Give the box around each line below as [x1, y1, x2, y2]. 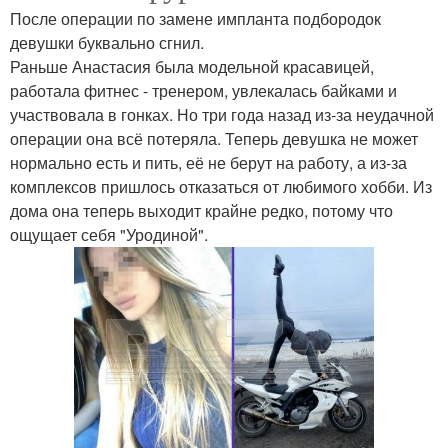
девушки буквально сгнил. [10, 30, 204, 54]
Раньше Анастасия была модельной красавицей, [10, 54, 374, 78]
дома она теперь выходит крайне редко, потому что [10, 198, 393, 222]
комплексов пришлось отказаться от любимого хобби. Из [10, 174, 432, 198]
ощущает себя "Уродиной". [10, 222, 208, 246]
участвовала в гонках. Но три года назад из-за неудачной [10, 102, 434, 126]
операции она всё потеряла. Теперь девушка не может [10, 126, 418, 150]
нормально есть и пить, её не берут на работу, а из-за [10, 150, 407, 174]
